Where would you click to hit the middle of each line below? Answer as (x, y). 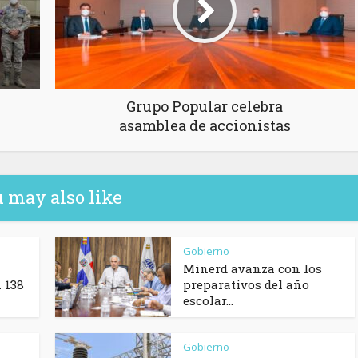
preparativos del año (246, 285)
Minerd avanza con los (253, 269)
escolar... (208, 301)
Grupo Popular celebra (205, 107)
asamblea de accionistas (205, 126)
